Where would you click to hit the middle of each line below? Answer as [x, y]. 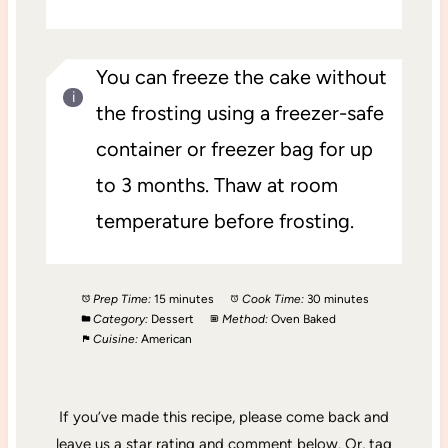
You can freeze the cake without [241, 77]
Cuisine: [115, 339]
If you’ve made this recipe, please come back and [224, 417]
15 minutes [183, 299]
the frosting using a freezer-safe [239, 113]
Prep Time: [121, 299]
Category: [120, 319]
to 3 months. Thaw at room [216, 185]
